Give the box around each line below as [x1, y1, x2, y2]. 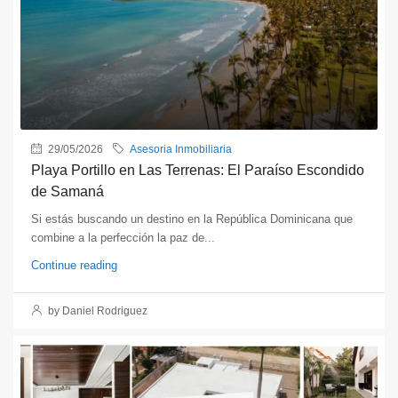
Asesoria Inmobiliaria [130, 143, 232, 156]
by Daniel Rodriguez [45, 305, 147, 318]
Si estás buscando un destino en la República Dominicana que [31, 212, 353, 227]
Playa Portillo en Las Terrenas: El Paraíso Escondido [31, 163, 364, 179]
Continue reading [31, 259, 117, 273]
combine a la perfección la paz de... [31, 231, 215, 245]
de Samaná [31, 184, 104, 200]
